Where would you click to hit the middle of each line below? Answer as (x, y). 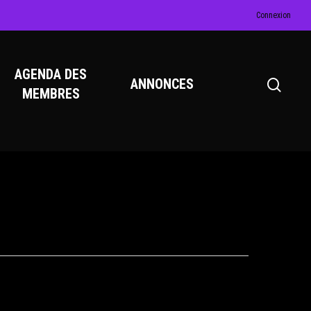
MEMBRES (51, 94)
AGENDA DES (51, 74)
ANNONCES (162, 84)
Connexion (274, 15)
